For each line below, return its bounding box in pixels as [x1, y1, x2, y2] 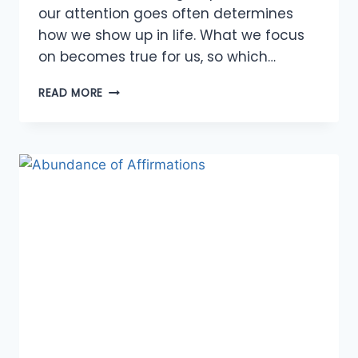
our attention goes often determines [38, 4, 293, 24]
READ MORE [38, 86, 104, 101]
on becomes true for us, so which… [38, 47, 276, 67]
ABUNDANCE [102, 82, 173, 97]
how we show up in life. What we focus [38, 26, 304, 46]
